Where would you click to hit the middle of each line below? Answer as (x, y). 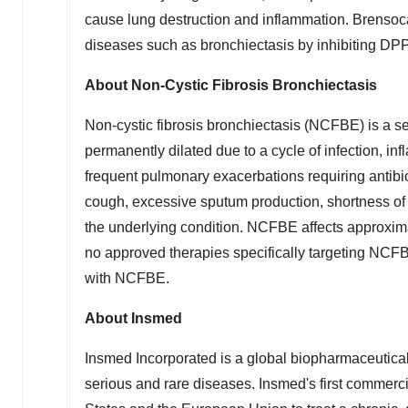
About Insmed (133, 318)
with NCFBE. (127, 278)
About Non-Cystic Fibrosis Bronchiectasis (231, 85)
